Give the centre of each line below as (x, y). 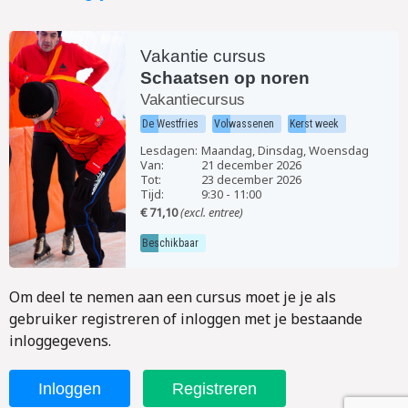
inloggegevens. (60, 340)
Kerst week (315, 123)
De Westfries (171, 123)
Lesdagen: (169, 150)
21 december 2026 (252, 164)
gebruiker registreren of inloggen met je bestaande (186, 318)
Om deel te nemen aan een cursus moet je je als (173, 296)
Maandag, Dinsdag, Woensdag (286, 150)
